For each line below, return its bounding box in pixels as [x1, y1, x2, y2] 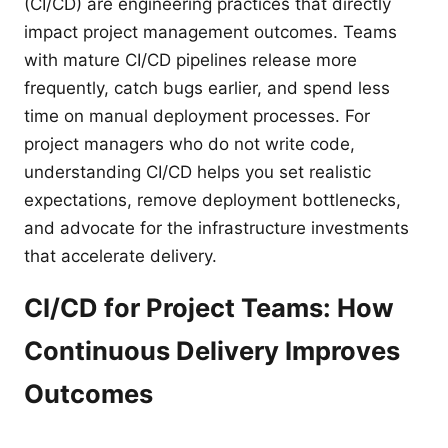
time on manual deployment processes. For [24, 106, 370, 126]
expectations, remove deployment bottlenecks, [24, 190, 401, 210]
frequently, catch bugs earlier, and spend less [24, 78, 390, 98]
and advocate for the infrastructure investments [24, 218, 409, 238]
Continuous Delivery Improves [24, 335, 400, 366]
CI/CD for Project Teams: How [24, 292, 394, 323]
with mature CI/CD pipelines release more [24, 50, 357, 70]
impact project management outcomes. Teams [24, 22, 397, 42]
